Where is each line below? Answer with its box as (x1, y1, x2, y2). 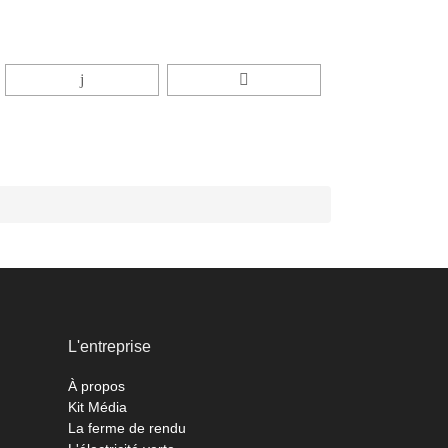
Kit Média (68, 399, 128, 416)
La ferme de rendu (68, 420, 187, 437)
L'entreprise (68, 338, 152, 356)
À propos (68, 378, 126, 395)
